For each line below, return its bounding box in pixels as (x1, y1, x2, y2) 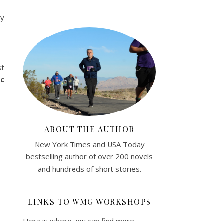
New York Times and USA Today (34, 139, 145, 149)
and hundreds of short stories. (37, 163, 141, 174)
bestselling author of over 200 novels (26, 151, 153, 161)
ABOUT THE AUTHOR (44, 123, 135, 134)
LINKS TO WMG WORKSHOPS (27, 196, 151, 207)
